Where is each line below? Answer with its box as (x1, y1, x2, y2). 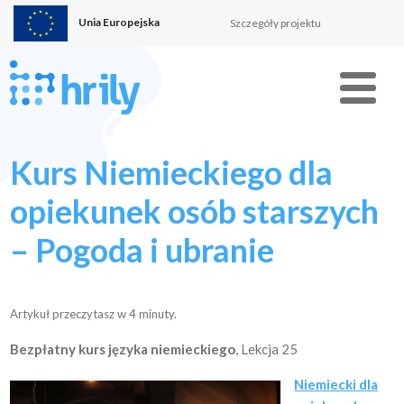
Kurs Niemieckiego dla (10, 152, 334, 192)
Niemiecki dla (294, 376, 379, 392)
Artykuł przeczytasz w (10, 307, 130, 321)
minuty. (139, 307, 178, 321)
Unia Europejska (78, 15, 160, 30)
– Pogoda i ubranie (10, 230, 275, 270)
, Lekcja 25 (235, 341, 298, 357)
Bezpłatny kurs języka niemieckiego (10, 341, 236, 357)
